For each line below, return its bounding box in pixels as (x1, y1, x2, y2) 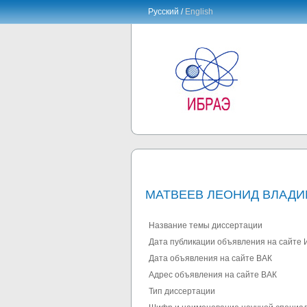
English (185, 7, 213, 16)
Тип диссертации (149, 286, 215, 297)
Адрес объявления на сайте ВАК (149, 270, 277, 280)
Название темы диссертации (149, 221, 262, 231)
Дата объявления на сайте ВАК (149, 254, 272, 264)
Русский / (148, 7, 185, 16)
